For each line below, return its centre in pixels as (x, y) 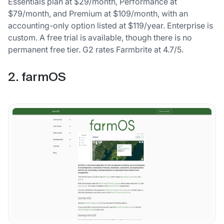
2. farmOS (37, 78)
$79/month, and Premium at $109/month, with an (98, 14)
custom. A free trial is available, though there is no (100, 38)
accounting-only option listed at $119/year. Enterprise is (110, 26)
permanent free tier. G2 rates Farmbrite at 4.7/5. (96, 50)
